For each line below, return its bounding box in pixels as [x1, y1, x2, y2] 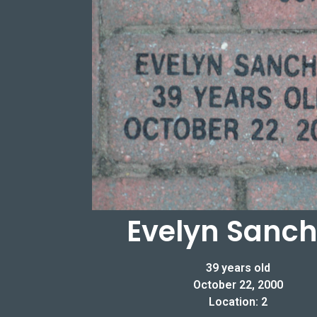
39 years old [205, 260, 270, 275]
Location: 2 [208, 294, 267, 309]
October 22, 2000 [192, 277, 283, 292]
